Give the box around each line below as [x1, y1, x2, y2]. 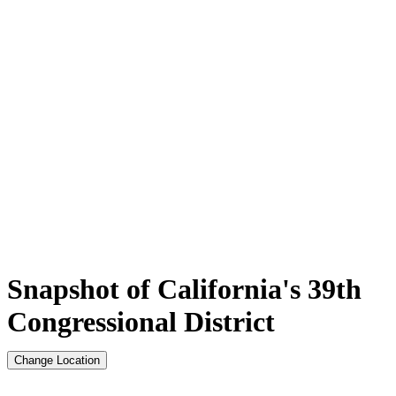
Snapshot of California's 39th [7, 272, 362, 305]
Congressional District [7, 305, 275, 338]
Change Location [14, 353, 100, 367]
